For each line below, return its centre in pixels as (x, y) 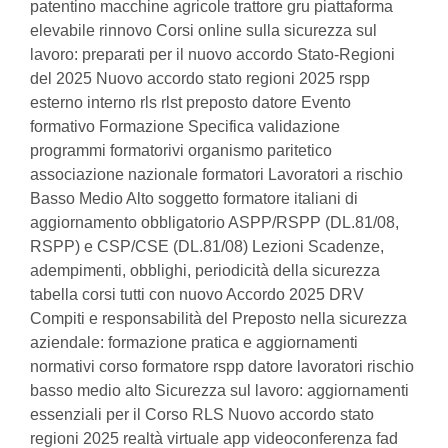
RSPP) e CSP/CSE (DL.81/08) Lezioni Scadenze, (207, 246)
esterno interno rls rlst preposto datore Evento (190, 102)
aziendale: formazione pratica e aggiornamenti (194, 342)
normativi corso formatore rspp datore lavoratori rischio (222, 366)
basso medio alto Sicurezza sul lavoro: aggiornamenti (219, 390)
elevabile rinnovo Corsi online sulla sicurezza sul (203, 30)
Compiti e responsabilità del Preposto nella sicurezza (218, 318)
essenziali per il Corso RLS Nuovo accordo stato (202, 414)
